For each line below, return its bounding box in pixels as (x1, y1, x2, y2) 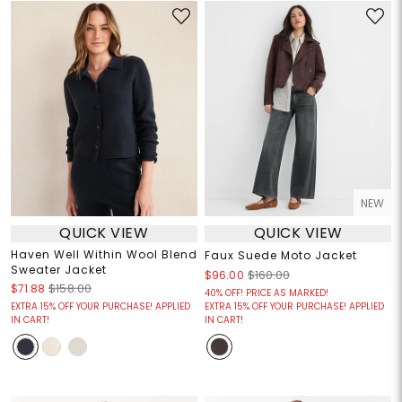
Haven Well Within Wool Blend (10, 246, 197, 262)
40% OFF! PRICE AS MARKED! (205, 285, 328, 300)
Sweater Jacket (10, 261, 107, 277)
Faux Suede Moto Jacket (205, 247, 357, 263)
